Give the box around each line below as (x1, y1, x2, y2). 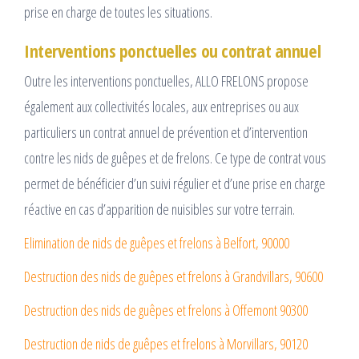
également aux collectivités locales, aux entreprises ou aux (24, 97, 299, 117)
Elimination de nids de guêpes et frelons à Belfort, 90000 (24, 233, 289, 253)
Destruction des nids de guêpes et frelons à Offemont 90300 (24, 301, 308, 321)
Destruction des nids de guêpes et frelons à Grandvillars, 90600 (24, 267, 323, 287)
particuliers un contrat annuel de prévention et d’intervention (24, 123, 308, 143)
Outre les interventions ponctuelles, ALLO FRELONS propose (24, 71, 309, 91)
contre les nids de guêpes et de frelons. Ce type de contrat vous (24, 148, 326, 168)
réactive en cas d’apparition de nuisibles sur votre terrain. (24, 200, 295, 220)
